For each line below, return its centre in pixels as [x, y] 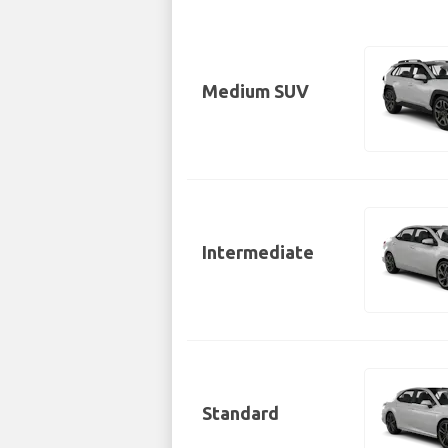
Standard [240, 412]
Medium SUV [255, 90]
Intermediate [258, 251]
